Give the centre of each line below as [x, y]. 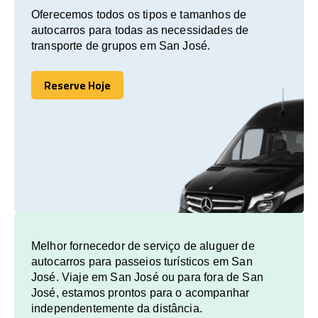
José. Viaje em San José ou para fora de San [147, 277]
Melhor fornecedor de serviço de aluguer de [143, 246]
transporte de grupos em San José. [121, 45]
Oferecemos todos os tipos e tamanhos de [139, 14]
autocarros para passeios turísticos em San [142, 261]
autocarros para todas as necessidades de [140, 30]
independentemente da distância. [117, 308]
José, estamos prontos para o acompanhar [141, 292]
